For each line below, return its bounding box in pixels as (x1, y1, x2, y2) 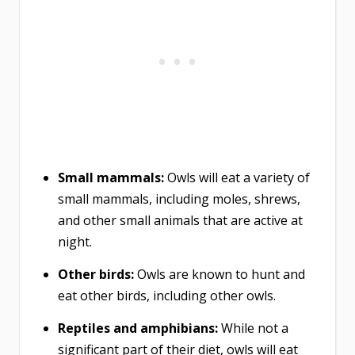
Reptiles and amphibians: (58, 319, 221, 338)
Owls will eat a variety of (167, 169, 310, 187)
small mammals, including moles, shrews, (58, 190, 300, 208)
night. (58, 233, 92, 251)
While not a (221, 319, 288, 338)
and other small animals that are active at (58, 212, 303, 230)
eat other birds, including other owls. (58, 287, 276, 305)
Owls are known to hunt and (137, 265, 305, 284)
